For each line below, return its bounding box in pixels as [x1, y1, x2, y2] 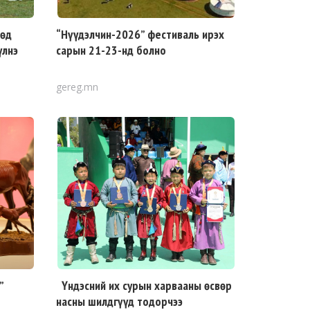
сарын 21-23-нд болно [56, 42, 166, 58]
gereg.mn [56, 80, 98, 93]
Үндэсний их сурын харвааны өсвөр [56, 277, 232, 293]
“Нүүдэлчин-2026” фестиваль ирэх [56, 26, 224, 42]
